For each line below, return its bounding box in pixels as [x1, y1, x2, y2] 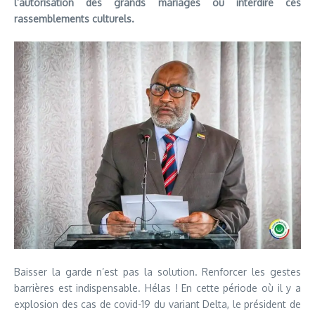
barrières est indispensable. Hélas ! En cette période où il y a [14, 281, 301, 294]
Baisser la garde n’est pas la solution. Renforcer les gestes [14, 265, 301, 278]
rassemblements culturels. [14, 12, 134, 25]
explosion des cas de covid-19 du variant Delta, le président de [14, 297, 301, 310]
